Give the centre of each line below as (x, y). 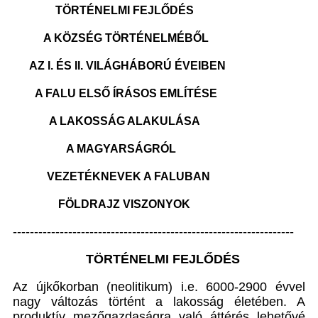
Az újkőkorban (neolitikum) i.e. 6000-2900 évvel (159, 286)
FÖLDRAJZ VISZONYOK (102, 204)
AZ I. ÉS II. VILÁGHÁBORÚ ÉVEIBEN (119, 65)
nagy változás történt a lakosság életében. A (159, 301)
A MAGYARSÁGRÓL (94, 148)
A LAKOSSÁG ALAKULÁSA (106, 121)
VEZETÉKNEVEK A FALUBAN (111, 176)
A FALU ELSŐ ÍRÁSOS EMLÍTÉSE (115, 93)
